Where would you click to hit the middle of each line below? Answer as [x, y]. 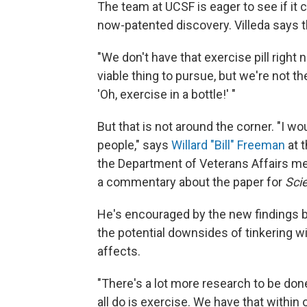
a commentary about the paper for [191, 182]
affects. [119, 251]
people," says [134, 145]
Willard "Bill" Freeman [228, 145]
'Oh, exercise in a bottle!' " [167, 95]
